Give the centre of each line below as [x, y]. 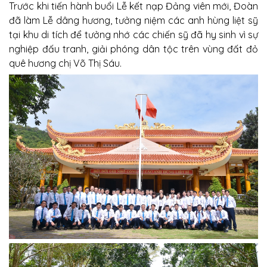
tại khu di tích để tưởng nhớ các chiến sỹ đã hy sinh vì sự [133, 35]
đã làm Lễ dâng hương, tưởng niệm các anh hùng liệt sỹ [133, 20]
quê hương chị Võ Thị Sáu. [65, 63]
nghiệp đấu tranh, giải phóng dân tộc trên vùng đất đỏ [133, 49]
